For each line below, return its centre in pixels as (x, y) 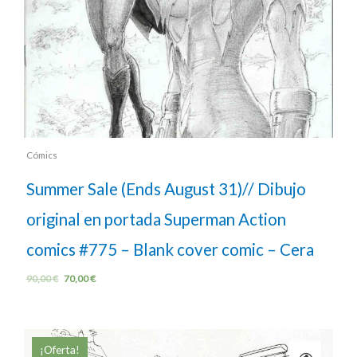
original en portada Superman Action (156, 220)
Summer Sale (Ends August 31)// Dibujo (166, 189)
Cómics (41, 155)
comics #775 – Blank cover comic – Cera (170, 250)
